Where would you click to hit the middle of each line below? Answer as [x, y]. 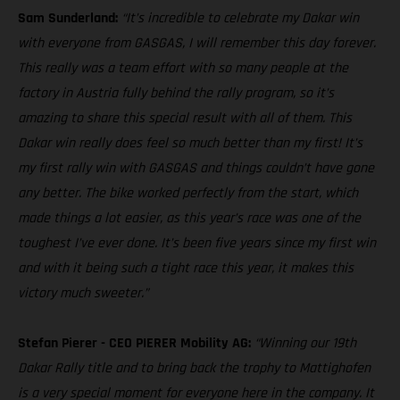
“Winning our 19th [305, 343]
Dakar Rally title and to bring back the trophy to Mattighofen [194, 368]
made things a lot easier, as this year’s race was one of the [189, 218]
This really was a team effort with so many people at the [183, 68]
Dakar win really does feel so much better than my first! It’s [190, 143]
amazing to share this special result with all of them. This [185, 118]
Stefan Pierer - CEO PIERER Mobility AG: [136, 343]
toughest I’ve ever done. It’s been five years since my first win [197, 243]
